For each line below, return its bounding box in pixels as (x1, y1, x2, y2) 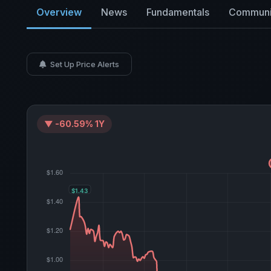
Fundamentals (146, 6, 209, 18)
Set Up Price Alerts (48, 59, 119, 69)
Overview (36, 6, 82, 18)
